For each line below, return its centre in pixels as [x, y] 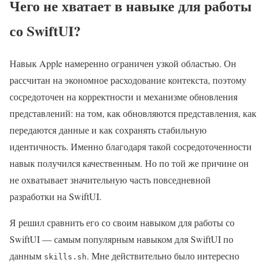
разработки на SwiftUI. [56, 196]
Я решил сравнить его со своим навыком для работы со [122, 222]
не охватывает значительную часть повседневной [110, 179]
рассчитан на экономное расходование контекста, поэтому [128, 80]
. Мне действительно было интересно [163, 255]
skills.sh [65, 256]
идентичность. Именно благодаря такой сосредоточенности [131, 146]
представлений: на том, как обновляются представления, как [133, 113]
